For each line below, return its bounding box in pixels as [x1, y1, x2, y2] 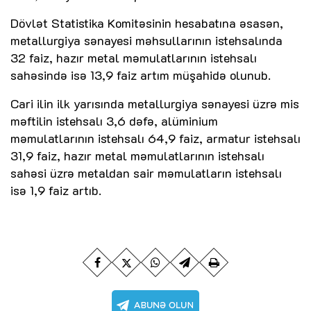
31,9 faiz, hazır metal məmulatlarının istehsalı [10, 146, 264, 164]
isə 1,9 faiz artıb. [10, 181, 101, 199]
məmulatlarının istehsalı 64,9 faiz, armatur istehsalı [10, 129, 301, 146]
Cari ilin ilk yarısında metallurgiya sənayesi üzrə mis [10, 94, 299, 112]
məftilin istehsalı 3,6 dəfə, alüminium [10, 112, 218, 129]
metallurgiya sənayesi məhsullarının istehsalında [10, 31, 283, 49]
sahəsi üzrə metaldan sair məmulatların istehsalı [10, 164, 282, 181]
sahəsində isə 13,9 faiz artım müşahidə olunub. [10, 66, 271, 83]
